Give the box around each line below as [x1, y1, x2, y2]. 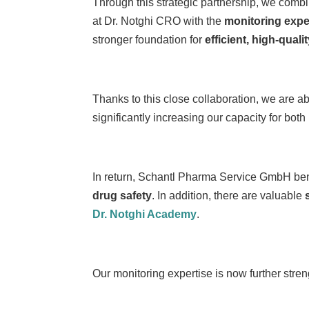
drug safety [92, 189, 152, 201]
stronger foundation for [92, 33, 206, 46]
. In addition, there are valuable [152, 189, 306, 201]
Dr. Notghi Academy [92, 208, 197, 220]
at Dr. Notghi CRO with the [92, 14, 225, 27]
